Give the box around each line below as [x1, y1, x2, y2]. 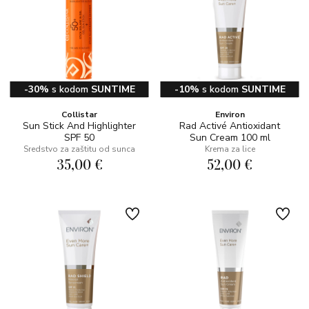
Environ [215, 109, 245, 120]
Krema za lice [204, 143, 255, 154]
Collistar [61, 109, 97, 120]
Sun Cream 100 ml [189, 131, 270, 144]
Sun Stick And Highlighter [23, 119, 136, 132]
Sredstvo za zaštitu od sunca [23, 143, 135, 154]
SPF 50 [64, 131, 94, 144]
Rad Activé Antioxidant [179, 119, 280, 132]
